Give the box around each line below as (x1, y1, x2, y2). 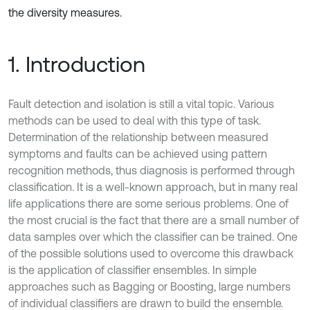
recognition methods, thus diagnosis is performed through (8, 164, 295, 176)
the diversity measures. (8, 6, 122, 19)
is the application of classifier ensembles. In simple (8, 264, 257, 276)
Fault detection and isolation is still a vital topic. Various (8, 98, 274, 110)
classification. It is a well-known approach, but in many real (8, 181, 298, 193)
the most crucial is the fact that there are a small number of (8, 214, 299, 226)
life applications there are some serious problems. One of (8, 197, 289, 210)
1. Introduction (8, 51, 145, 77)
